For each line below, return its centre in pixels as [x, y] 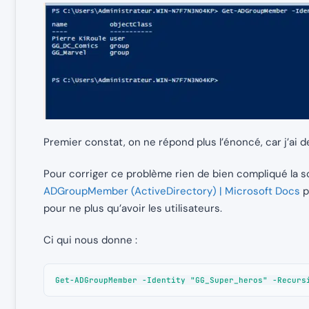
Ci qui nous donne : [90, 240]
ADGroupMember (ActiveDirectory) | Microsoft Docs [172, 191]
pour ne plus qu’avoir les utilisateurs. [133, 208]
